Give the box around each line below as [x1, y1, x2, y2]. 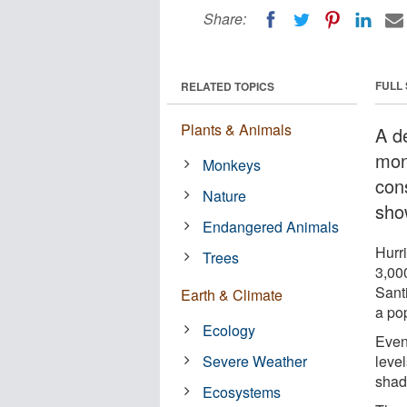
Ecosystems [203, 381, 282, 402]
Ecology [203, 319, 256, 341]
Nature [203, 184, 247, 206]
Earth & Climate [181, 283, 283, 305]
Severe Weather [203, 350, 308, 372]
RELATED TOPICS [181, 77, 274, 94]
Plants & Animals [181, 118, 292, 140]
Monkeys [203, 154, 262, 175]
